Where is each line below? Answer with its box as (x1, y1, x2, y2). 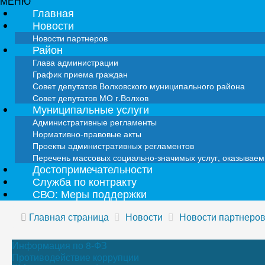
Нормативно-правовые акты (33, 128, 141, 140)
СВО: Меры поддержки (33, 186, 147, 201)
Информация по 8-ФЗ (12, 238, 107, 252)
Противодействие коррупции (12, 250, 139, 264)
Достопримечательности (33, 161, 153, 176)
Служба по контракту (33, 174, 137, 189)
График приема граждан (33, 68, 128, 80)
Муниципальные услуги (33, 102, 149, 117)
